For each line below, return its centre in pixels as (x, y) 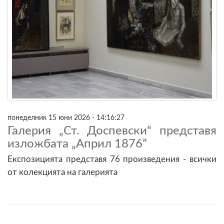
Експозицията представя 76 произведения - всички (112, 159)
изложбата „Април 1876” (77, 144)
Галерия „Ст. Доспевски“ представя (112, 131)
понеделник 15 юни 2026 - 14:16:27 (66, 117)
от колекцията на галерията (62, 172)
